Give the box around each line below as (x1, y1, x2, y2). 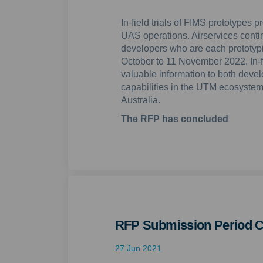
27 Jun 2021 (114, 244, 161, 254)
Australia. (120, 95, 160, 106)
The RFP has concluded (120, 114, 228, 124)
